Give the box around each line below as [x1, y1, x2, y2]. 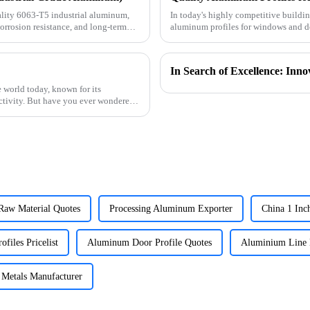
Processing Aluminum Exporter [109, 203, 232, 214]
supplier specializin [170, 33, 244, 44]
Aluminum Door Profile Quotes [87, 237, 212, 248]
